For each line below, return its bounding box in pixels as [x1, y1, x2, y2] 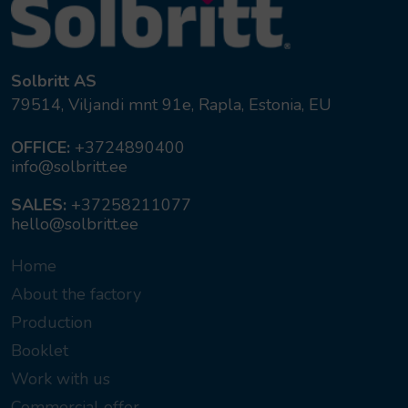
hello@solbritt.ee [11, 213, 138, 236]
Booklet [11, 340, 68, 362]
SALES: [11, 194, 66, 217]
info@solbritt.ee [11, 156, 127, 178]
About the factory [11, 283, 141, 306]
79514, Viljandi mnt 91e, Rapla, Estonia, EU [11, 94, 331, 117]
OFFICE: [11, 137, 70, 159]
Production [11, 311, 92, 334]
